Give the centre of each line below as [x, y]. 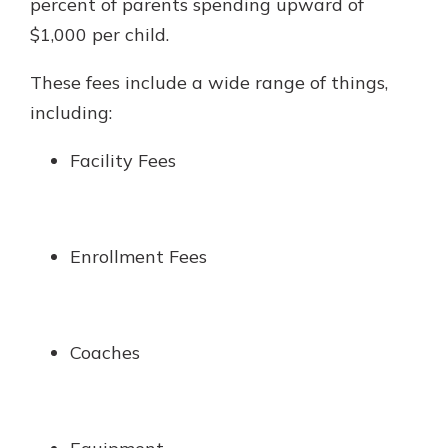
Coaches [105, 352]
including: [71, 112]
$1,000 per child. [99, 34]
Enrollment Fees [138, 256]
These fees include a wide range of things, [209, 82]
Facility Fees [123, 160]
